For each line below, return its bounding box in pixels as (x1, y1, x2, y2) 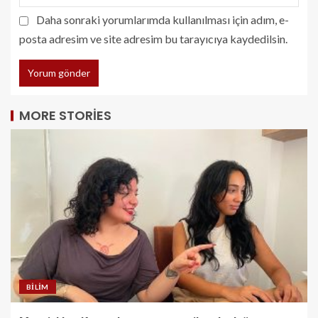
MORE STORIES (19, 106, 111, 124)
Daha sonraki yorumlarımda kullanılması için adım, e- (36, 12, 289, 26)
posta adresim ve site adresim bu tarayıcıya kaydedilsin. (19, 31, 287, 45)
